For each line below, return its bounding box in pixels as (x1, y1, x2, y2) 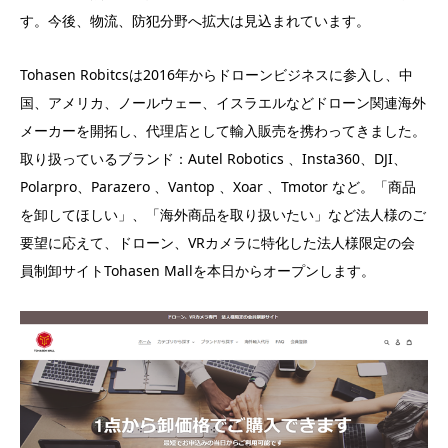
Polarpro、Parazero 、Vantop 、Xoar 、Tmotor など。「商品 (20, 176, 416, 196)
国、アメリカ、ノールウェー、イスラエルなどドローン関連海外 (20, 92, 426, 112)
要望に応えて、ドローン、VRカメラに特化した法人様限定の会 (20, 232, 415, 252)
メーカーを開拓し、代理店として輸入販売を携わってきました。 (20, 120, 426, 140)
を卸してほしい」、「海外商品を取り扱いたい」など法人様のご (20, 204, 426, 224)
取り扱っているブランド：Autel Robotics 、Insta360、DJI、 (20, 148, 407, 168)
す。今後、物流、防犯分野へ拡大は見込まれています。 (20, 10, 370, 30)
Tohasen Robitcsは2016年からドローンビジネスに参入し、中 (20, 64, 413, 84)
